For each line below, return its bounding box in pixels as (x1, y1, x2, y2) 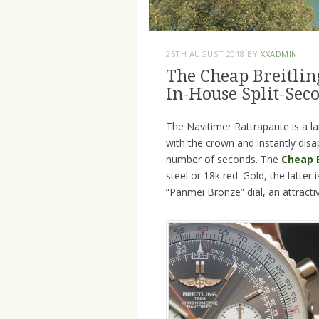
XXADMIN (261, 48, 298, 60)
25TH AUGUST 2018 (166, 48, 245, 60)
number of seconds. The (166, 152, 281, 167)
